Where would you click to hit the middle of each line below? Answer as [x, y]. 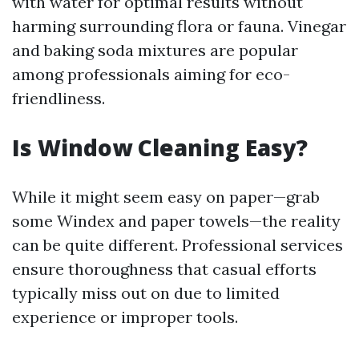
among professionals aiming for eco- [151, 74]
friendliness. [58, 98]
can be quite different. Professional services [177, 245]
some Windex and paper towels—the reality [176, 221]
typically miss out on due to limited [146, 293]
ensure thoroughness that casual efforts [164, 269]
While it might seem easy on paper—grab [166, 197]
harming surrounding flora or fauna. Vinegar [179, 26]
